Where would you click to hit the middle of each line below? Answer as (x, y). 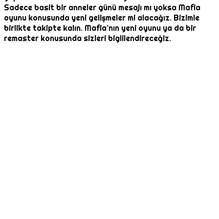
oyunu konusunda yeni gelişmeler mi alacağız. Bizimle (102, 18)
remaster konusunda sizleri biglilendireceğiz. (88, 39)
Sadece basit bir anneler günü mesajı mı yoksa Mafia (102, 8)
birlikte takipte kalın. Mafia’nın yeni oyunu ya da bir (100, 28)
